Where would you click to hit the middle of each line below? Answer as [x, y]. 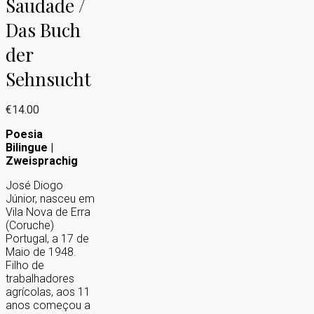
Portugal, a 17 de [47, 239]
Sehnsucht [48, 78]
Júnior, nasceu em [50, 199]
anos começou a [48, 306]
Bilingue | [29, 148]
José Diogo [34, 186]
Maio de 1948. [41, 252]
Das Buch [43, 29]
